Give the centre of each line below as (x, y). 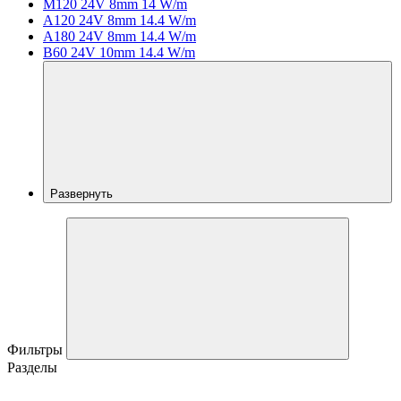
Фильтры (37, 349)
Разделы (32, 367)
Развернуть (83, 193)
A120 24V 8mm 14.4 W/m (119, 20)
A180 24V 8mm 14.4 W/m (119, 36)
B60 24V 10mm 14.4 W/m (119, 52)
